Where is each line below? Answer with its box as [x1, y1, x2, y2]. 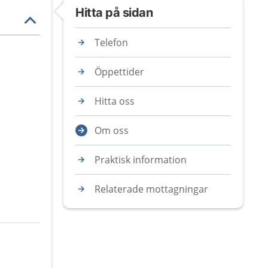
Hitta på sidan [75, 5, 153, 20]
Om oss [95, 124, 129, 137]
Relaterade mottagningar [95, 182, 208, 196]
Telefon [95, 36, 128, 49]
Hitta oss [95, 95, 135, 108]
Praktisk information [95, 153, 187, 166]
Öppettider [95, 65, 144, 78]
